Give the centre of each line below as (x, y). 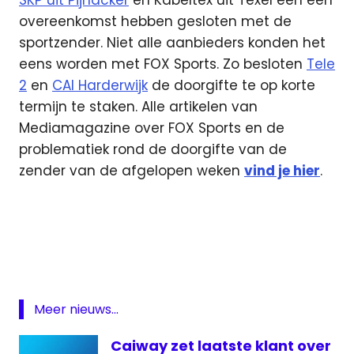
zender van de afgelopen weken (132, 171)
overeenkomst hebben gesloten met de (155, 22)
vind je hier (282, 171)
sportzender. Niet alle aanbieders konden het (172, 43)
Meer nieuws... (76, 309)
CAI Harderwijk (100, 86)
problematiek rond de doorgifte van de (153, 150)
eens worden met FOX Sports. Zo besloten (163, 64)
